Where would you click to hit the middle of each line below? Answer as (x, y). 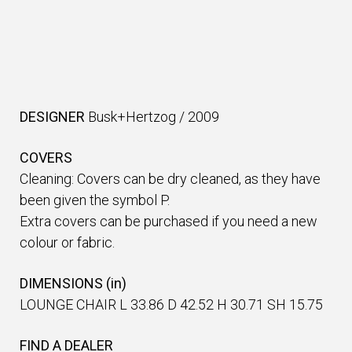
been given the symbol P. (95, 200)
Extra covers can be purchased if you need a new (169, 222)
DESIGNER (52, 117)
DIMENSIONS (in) (73, 284)
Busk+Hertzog (132, 117)
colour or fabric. (67, 243)
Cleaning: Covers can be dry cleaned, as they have (170, 179)
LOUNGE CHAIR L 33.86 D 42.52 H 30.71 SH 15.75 (171, 305)
